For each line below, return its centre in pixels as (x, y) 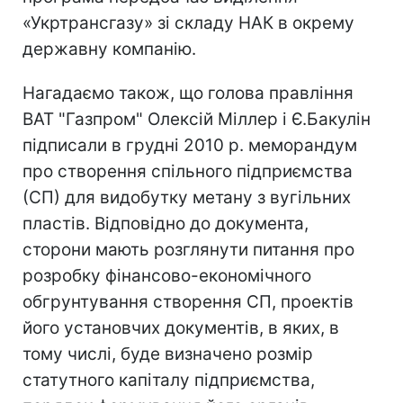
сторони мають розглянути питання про (188, 249)
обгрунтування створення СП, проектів (188, 301)
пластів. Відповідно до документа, (166, 223)
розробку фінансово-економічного (167, 275)
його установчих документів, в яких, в (181, 327)
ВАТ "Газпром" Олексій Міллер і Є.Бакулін (197, 119)
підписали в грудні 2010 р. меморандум (190, 145)
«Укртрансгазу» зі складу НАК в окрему (188, 22)
